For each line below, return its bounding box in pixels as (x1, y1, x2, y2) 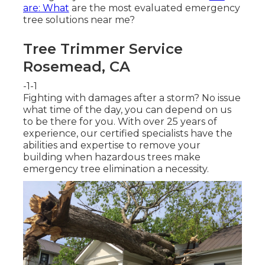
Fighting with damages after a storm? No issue (22, 92, 241, 104)
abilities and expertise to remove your (22, 139, 201, 151)
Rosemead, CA (22, 57, 130, 75)
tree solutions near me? (22, 14, 135, 25)
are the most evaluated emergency (69, 2, 240, 14)
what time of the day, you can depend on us (22, 104, 231, 115)
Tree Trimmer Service (22, 40, 183, 57)
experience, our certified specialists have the (22, 127, 232, 139)
